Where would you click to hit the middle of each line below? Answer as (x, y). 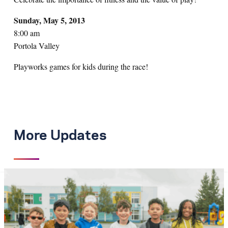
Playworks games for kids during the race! (82, 67)
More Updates (60, 136)
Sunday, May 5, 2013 (49, 20)
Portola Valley (37, 46)
